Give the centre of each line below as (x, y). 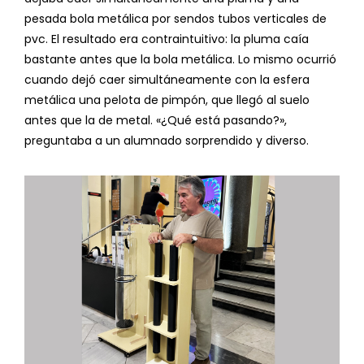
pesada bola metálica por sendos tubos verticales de (175, 19)
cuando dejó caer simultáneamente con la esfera (167, 80)
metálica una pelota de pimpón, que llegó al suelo (167, 100)
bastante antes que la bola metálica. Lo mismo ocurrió (180, 59)
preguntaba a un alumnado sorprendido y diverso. (167, 141)
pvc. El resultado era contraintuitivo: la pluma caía (167, 39)
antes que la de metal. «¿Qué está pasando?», (156, 120)
